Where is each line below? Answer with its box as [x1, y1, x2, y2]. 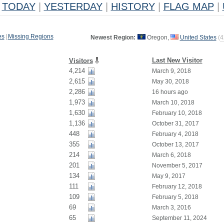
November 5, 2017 [151, 162, 202, 169]
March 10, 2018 [151, 99, 194, 106]
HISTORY [110, 1, 155, 12]
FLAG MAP [163, 1, 214, 12]
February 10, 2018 [151, 109, 202, 116]
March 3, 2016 [151, 204, 191, 211]
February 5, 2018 [151, 193, 198, 200]
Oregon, [145, 34, 170, 41]
